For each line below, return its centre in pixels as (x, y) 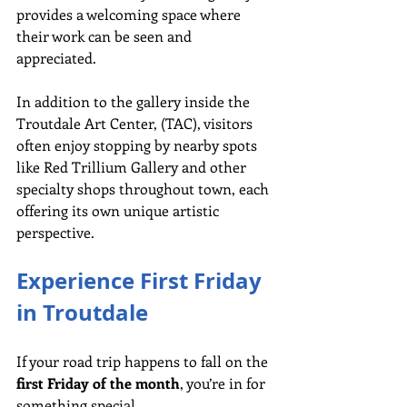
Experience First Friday (142, 280)
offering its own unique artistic (119, 210)
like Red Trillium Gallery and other (133, 166)
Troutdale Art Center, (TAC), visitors (136, 123)
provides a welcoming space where (130, 14)
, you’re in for (224, 382)
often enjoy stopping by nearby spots (139, 144)
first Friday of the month (98, 382)
